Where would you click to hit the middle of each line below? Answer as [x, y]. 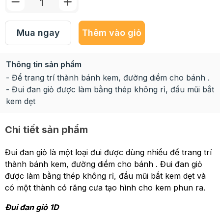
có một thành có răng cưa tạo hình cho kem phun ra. [106, 188]
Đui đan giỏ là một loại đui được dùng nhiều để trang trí [108, 152]
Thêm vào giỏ [112, 33]
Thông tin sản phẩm [44, 64]
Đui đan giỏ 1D [32, 207]
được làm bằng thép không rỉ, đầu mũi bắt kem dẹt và [105, 176]
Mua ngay [38, 33]
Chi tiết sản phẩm [46, 130]
